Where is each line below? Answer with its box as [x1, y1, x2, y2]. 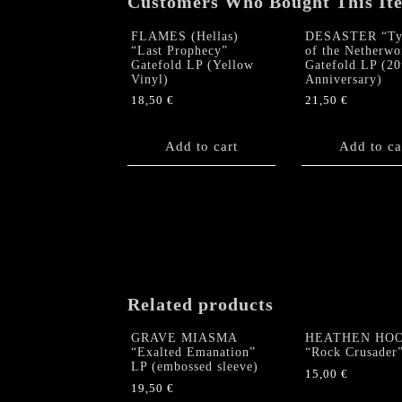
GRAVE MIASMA [131, 331, 237, 345]
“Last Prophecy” [131, 43, 228, 57]
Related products [127, 293, 274, 314]
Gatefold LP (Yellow [131, 57, 254, 72]
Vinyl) [131, 72, 169, 86]
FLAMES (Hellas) [131, 29, 239, 43]
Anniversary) [304, 72, 382, 86]
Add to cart [165, 138, 238, 153]
